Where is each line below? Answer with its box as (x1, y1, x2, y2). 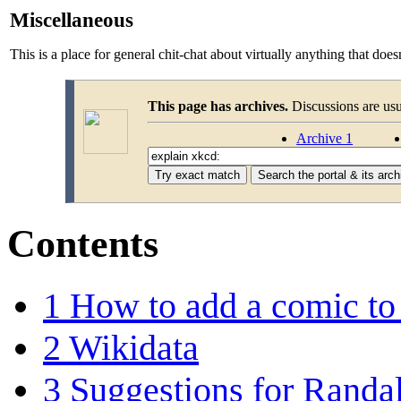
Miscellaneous (10, 7, 133, 31)
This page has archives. (148, 98, 288, 114)
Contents (7, 221, 158, 266)
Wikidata (69, 327, 199, 368)
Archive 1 (296, 130, 354, 146)
